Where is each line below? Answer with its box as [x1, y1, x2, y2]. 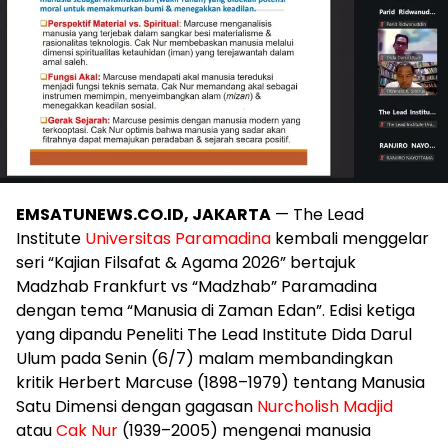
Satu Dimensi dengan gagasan [16, 395, 257, 419]
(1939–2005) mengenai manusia [118, 419, 371, 443]
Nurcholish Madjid [257, 395, 393, 419]
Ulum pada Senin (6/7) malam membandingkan [16, 347, 393, 371]
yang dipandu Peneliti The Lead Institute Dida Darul [16, 323, 412, 347]
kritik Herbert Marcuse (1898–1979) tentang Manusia [16, 371, 425, 395]
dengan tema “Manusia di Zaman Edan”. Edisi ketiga [16, 299, 415, 323]
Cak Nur [56, 419, 118, 443]
